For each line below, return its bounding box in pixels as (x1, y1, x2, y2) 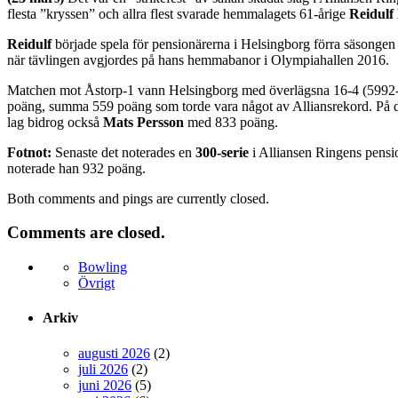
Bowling (78, 259, 127, 275)
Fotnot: (7, 144, 55, 160)
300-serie (195, 144, 249, 160)
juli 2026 (78, 361, 128, 377)
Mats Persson (103, 114, 184, 130)
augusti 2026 (78, 345, 150, 361)
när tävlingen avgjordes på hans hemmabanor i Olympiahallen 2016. (7, 52, 389, 68)
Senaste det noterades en (55, 144, 195, 160)
